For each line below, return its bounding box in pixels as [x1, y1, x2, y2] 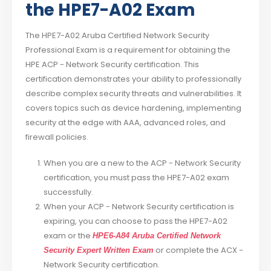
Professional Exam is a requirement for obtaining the [25, 44, 231, 56]
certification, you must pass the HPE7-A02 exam [43, 172, 229, 184]
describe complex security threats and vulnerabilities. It [25, 88, 242, 100]
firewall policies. [25, 131, 89, 143]
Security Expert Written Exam [43, 246, 154, 255]
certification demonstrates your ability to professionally [25, 73, 242, 85]
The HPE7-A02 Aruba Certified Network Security [25, 30, 210, 42]
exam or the [43, 230, 93, 242]
